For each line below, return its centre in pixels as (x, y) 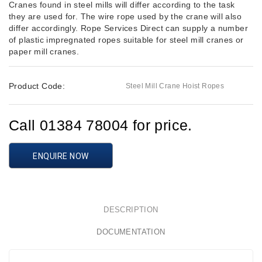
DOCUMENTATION (131, 232)
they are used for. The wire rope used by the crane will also (125, 17)
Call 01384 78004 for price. (101, 125)
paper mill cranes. (44, 52)
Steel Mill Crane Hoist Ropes (175, 86)
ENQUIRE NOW (61, 156)
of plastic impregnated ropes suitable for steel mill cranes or (126, 40)
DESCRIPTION (131, 210)
